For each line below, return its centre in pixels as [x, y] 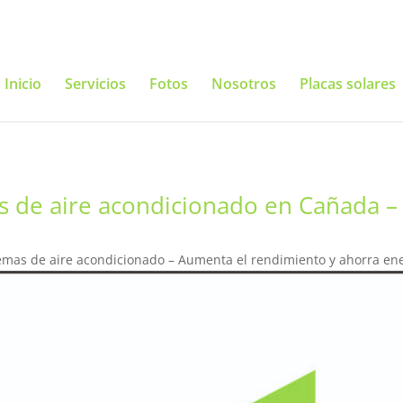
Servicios [95, 84]
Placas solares [347, 84]
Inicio [22, 84]
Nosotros [243, 84]
